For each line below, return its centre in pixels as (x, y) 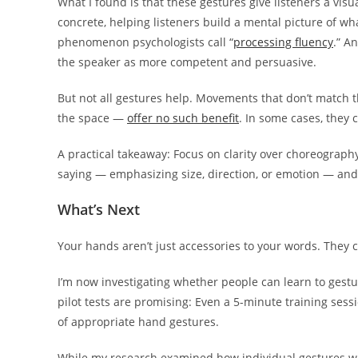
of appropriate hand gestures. (138, 321)
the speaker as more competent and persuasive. (187, 62)
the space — (92, 117)
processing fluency (283, 42)
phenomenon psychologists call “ (145, 42)
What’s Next (99, 209)
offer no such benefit (183, 117)
